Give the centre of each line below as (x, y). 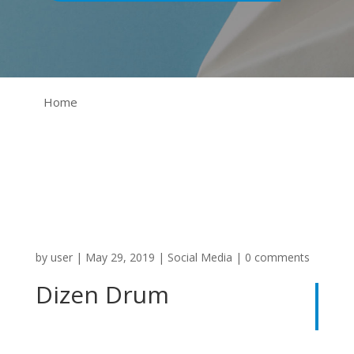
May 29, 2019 (120, 257)
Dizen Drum (102, 294)
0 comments (277, 257)
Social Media (200, 257)
